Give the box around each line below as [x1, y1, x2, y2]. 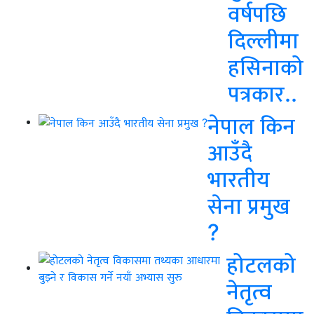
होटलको [226, 250, 296, 278]
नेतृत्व [226, 277, 272, 305]
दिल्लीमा [228, 26, 299, 54]
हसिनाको [228, 53, 303, 81]
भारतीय [207, 165, 270, 193]
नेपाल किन [207, 111, 295, 139]
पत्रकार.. [228, 79, 297, 107]
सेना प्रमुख [207, 191, 290, 219]
